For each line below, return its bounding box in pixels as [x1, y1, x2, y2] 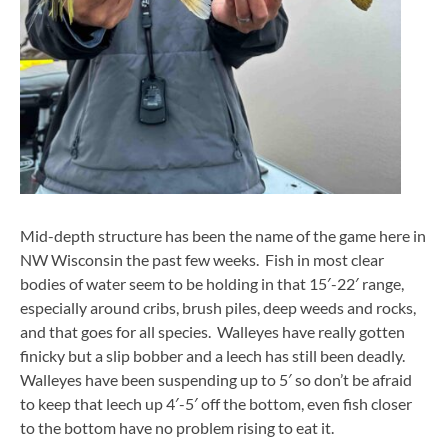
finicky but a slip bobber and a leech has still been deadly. [20, 346, 408, 365]
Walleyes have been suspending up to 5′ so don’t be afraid [20, 370, 412, 389]
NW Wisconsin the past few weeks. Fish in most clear [20, 250, 384, 269]
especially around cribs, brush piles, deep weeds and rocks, [20, 298, 416, 317]
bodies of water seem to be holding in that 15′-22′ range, [20, 274, 404, 293]
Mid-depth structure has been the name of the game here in [20, 226, 426, 245]
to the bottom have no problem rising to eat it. [20, 418, 337, 437]
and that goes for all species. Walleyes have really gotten [20, 322, 405, 341]
